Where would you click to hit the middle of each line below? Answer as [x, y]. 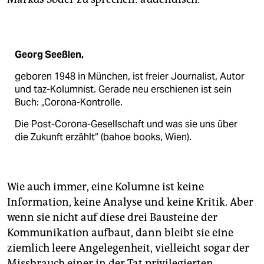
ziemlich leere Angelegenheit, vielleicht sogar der [128, 248]
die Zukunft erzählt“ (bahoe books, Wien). [103, 137]
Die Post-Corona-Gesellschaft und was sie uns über [126, 124]
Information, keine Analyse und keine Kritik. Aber [130, 202]
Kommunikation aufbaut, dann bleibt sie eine [120, 233]
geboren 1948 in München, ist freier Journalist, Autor [130, 77]
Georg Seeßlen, [49, 55]
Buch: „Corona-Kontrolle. [69, 103]
